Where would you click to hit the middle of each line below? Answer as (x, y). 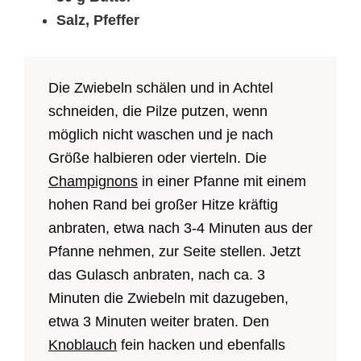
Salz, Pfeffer (98, 21)
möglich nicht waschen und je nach (161, 135)
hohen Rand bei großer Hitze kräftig (163, 205)
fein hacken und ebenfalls (201, 345)
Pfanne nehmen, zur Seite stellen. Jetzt (174, 252)
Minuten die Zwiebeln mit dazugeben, (168, 299)
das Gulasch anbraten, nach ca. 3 (157, 275)
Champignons (93, 182)
